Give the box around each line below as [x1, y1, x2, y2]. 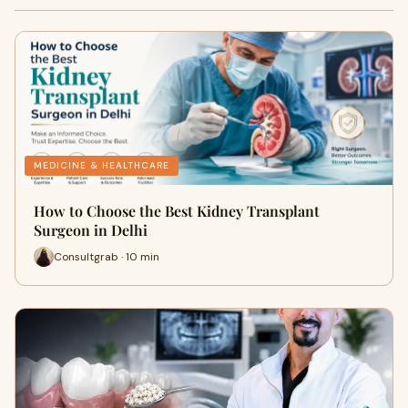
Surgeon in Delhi [34, 220, 148, 240]
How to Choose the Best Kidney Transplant [34, 201, 320, 220]
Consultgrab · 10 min [54, 249, 159, 264]
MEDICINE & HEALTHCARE [34, 159, 169, 171]
